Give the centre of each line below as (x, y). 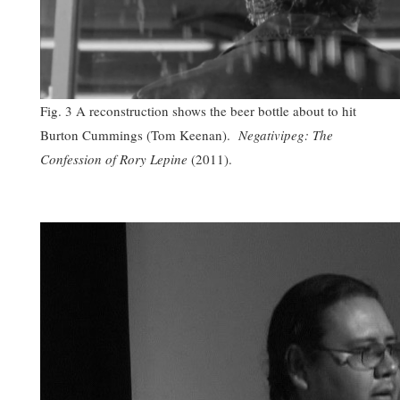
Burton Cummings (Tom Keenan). (139, 134)
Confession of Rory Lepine (113, 158)
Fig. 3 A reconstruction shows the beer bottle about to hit (198, 110)
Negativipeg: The (285, 134)
